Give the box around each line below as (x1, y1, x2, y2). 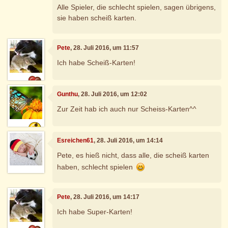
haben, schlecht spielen (57, 162, 135, 171)
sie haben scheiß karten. (57, 13, 137, 22)
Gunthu (57, 90, 78, 98)
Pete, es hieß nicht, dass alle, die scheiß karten (57, 151, 210, 160)
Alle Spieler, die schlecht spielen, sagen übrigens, (57, 3, 216, 11)
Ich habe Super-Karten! (57, 208, 133, 216)
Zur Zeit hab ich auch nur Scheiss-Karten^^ (57, 105, 197, 113)
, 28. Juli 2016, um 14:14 (94, 136, 163, 144)
